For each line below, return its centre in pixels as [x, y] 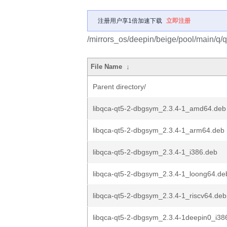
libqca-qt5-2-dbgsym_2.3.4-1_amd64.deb [159, 108]
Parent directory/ [119, 87]
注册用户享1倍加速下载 [130, 21]
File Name [107, 67]
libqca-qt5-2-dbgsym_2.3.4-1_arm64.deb [159, 130]
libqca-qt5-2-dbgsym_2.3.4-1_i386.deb [155, 152]
